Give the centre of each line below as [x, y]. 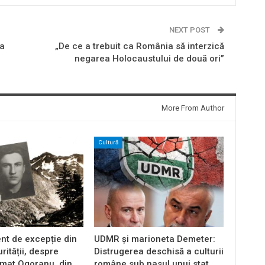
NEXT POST [190, 30]
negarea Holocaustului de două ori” [149, 58]
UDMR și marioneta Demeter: [154, 239]
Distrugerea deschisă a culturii [159, 252]
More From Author [193, 108]
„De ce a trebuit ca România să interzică [139, 46]
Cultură [108, 142]
